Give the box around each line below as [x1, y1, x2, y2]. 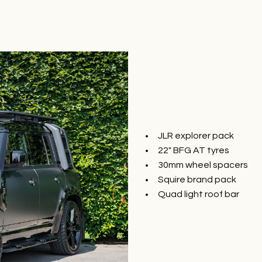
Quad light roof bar [158, 189, 239, 199]
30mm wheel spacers [158, 160, 248, 170]
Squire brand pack [158, 175, 236, 185]
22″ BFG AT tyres [158, 146, 229, 156]
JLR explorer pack [158, 131, 234, 141]
